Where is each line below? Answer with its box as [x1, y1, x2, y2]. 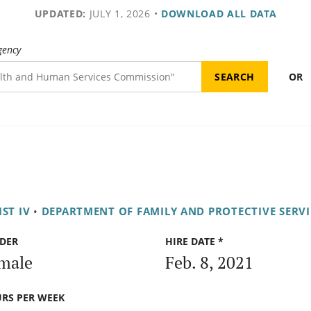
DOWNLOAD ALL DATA [160, 7, 277, 20]
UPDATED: [34, 7, 86, 20]
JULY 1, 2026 [85, 7, 151, 20]
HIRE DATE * [165, 235, 224, 249]
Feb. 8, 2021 [165, 251, 253, 274]
